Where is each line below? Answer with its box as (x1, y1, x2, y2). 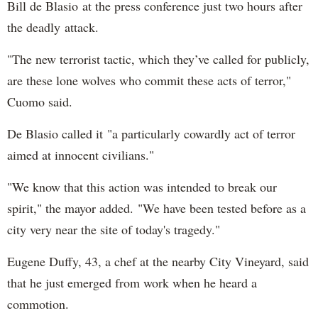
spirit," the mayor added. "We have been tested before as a (7, 199, 306, 216)
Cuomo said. (7, 92, 72, 110)
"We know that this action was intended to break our (7, 177, 277, 195)
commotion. (7, 295, 69, 312)
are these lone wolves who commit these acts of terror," (7, 71, 291, 89)
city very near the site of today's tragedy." (7, 220, 220, 238)
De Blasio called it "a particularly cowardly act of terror (7, 124, 295, 142)
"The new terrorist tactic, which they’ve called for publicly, (7, 50, 309, 67)
